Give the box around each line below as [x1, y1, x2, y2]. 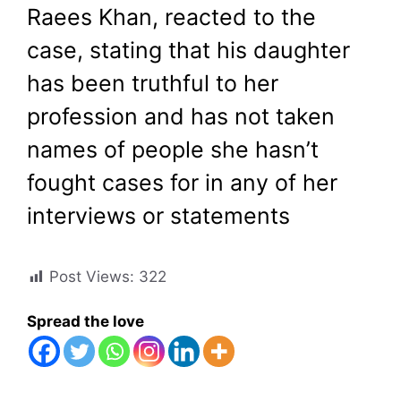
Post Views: [49, 268, 134, 286]
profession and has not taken [27, 102, 335, 130]
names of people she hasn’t [27, 135, 319, 163]
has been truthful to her [27, 69, 278, 97]
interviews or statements [27, 201, 290, 229]
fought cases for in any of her [27, 168, 337, 196]
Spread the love [27, 312, 144, 331]
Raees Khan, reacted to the [27, 3, 316, 30]
